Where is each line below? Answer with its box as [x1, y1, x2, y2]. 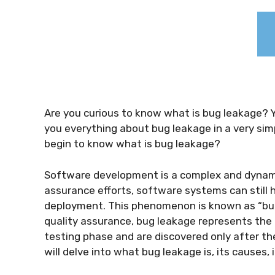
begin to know [44, 137, 116, 150]
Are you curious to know [44, 107, 164, 119]
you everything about [44, 122, 149, 134]
